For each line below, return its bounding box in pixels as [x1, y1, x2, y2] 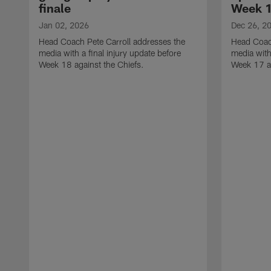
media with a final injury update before [39, 47, 181, 58]
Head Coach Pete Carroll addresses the [39, 36, 185, 47]
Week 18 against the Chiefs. [39, 59, 144, 70]
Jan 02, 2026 [39, 19, 89, 30]
